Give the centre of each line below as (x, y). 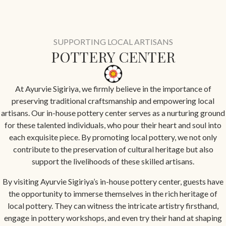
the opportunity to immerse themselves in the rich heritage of (113, 193)
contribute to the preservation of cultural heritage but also (113, 149)
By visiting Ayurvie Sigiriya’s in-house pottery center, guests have (113, 181)
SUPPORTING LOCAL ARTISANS (113, 41)
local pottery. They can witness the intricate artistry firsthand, (113, 205)
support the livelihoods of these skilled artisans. (113, 161)
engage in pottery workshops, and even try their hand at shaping (113, 217)
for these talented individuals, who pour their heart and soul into (113, 125)
